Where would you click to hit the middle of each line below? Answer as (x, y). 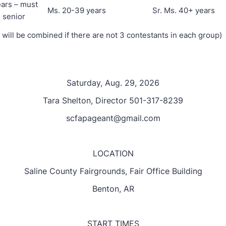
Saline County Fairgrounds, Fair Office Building (113, 171)
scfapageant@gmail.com (113, 118)
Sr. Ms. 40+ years (184, 10)
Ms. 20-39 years (77, 10)
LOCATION (113, 153)
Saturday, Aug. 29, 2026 (113, 83)
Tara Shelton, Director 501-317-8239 (113, 100)
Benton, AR (113, 189)
